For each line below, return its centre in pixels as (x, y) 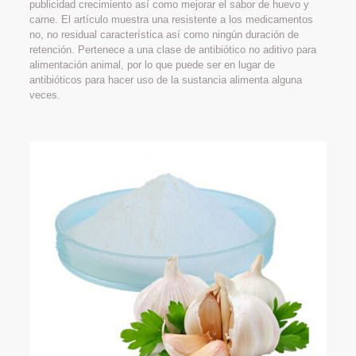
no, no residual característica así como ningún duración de (164, 34)
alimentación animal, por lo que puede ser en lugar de (152, 64)
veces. (44, 95)
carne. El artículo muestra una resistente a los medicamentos (171, 19)
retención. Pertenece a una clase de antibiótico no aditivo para (172, 49)
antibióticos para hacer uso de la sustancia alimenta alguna (165, 79)
